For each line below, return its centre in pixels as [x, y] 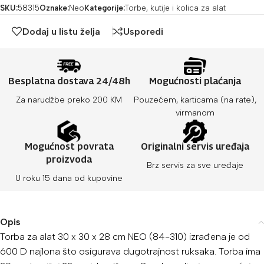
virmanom [195, 113]
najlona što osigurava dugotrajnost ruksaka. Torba [138, 252]
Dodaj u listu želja [61, 31]
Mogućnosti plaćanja [195, 81]
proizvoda [69, 160]
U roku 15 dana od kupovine [69, 179]
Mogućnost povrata [69, 147]
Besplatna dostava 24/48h [69, 81]
